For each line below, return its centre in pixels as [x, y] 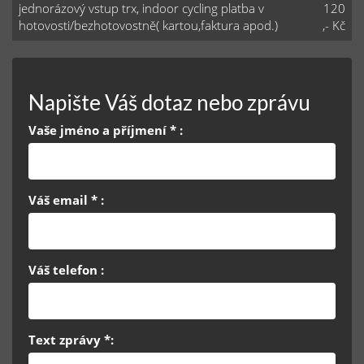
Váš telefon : [66, 270]
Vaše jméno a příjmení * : [106, 130]
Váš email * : [66, 200]
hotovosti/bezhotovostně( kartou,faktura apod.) [148, 25]
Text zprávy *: [71, 340]
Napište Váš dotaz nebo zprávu [169, 102]
